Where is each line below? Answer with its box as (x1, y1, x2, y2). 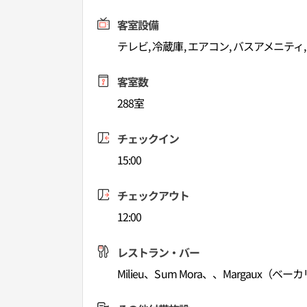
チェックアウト (117, 187, 190, 204)
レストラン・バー (117, 244, 200, 260)
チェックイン (117, 130, 180, 147)
